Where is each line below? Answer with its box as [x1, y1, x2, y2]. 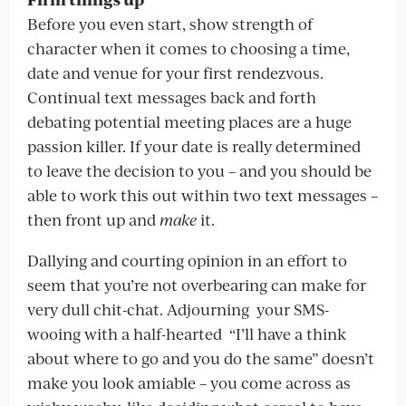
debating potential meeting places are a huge [27, 111, 352, 132]
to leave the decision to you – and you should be [27, 159, 372, 181]
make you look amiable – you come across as [27, 372, 351, 393]
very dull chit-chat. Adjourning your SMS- [27, 298, 329, 320]
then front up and [27, 208, 159, 230]
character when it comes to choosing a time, [27, 37, 350, 59]
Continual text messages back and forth [27, 86, 316, 108]
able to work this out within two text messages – [27, 184, 378, 206]
